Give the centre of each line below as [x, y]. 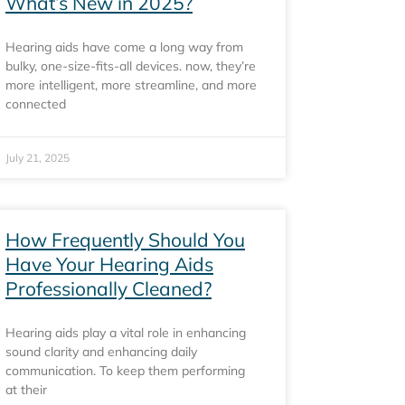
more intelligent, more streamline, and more [131, 85]
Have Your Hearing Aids [109, 264]
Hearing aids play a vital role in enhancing [126, 333]
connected [36, 104]
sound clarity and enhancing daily [101, 352]
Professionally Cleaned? [108, 288]
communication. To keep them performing [125, 371]
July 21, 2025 [38, 158]
